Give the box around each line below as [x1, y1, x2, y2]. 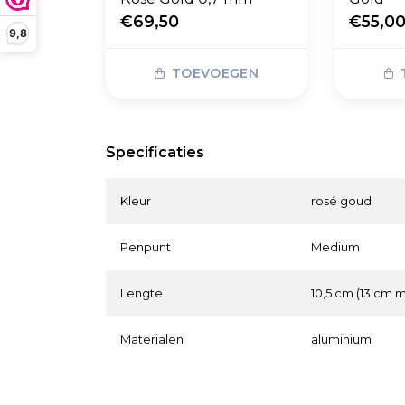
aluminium [311, 332, 372, 347]
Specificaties [106, 144, 204, 162]
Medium [311, 240, 360, 255]
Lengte [120, 286, 163, 301]
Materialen [120, 332, 184, 347]
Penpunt [120, 240, 171, 255]
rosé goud [311, 193, 372, 209]
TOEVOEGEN [171, 65, 259, 82]
